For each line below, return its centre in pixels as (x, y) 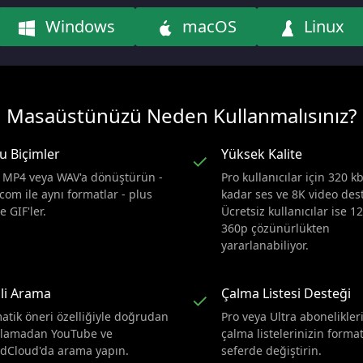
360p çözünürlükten (275, 228)
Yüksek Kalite (261, 154)
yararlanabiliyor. (265, 245)
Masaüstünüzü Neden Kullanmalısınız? (181, 115)
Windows (78, 26)
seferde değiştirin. (271, 350)
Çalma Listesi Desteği (286, 293)
